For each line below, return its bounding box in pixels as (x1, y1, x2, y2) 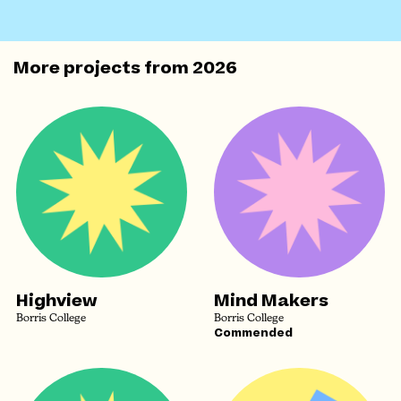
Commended (214, 324, 293, 341)
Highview (16, 288, 98, 313)
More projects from (13, 55, 192, 81)
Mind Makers (214, 288, 328, 313)
